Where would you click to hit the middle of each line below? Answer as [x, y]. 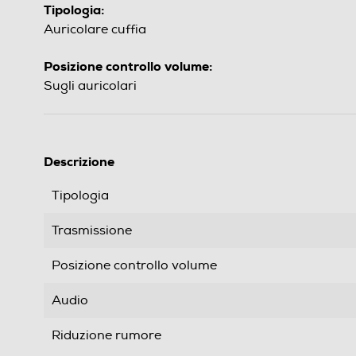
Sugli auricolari [90, 86]
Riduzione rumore [106, 336]
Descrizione [79, 162]
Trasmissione [92, 231]
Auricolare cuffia [95, 30]
